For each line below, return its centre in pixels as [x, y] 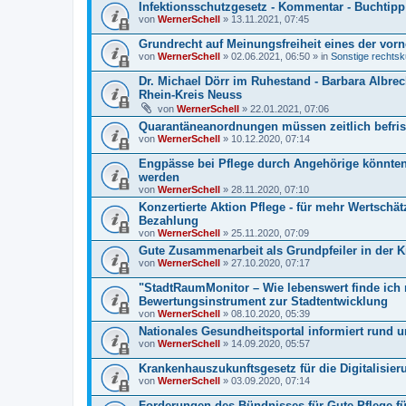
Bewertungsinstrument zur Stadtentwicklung [263, 301]
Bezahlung [169, 221]
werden [159, 177]
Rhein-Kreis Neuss [190, 95]
